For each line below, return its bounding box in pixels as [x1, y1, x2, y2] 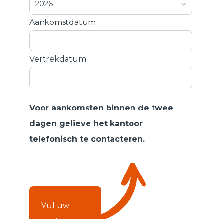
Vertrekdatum [29, 54, 86, 64]
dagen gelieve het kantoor [29, 118, 143, 128]
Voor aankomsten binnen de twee [29, 103, 173, 112]
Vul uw [41, 200, 69, 210]
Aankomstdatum [29, 17, 96, 27]
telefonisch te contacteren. [29, 134, 145, 144]
